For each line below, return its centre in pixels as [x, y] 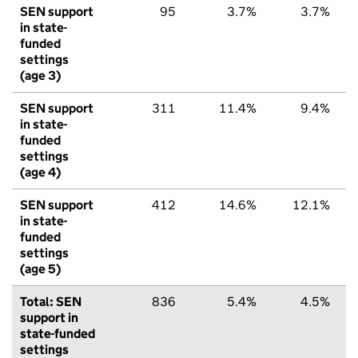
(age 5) [40, 268]
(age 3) [40, 75]
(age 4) [40, 172]
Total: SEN [51, 301]
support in [49, 317]
